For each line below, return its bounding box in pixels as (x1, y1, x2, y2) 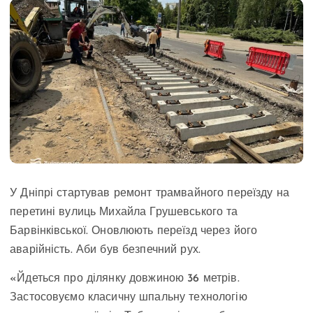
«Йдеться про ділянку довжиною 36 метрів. (10, 273, 240, 285)
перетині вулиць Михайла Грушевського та (10, 207, 238, 219)
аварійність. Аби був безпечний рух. (10, 245, 201, 256)
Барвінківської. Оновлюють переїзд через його (10, 226, 258, 238)
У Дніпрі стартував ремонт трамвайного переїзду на (10, 188, 289, 200)
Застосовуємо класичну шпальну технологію (10, 292, 247, 304)
